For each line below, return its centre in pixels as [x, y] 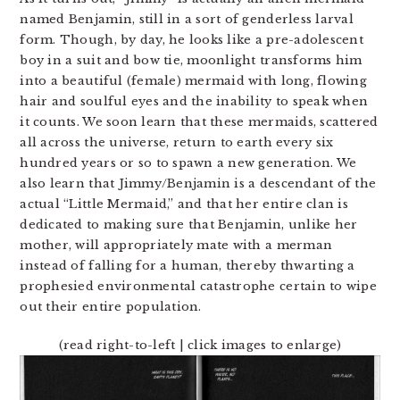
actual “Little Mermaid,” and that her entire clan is [184, 204]
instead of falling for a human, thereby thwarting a [187, 265]
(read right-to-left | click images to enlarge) [200, 345]
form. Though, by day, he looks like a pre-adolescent [192, 39]
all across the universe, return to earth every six [177, 142]
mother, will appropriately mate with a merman [176, 245]
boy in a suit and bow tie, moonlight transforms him [191, 60]
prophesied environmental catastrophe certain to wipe [198, 286]
